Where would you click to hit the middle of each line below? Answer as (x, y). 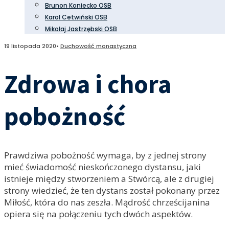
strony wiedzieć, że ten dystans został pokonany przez (112, 190)
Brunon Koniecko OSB (78, 5)
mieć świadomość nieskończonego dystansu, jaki (102, 167)
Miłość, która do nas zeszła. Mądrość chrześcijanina (107, 202)
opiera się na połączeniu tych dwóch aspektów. (98, 214)
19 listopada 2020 (30, 46)
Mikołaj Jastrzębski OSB (81, 29)
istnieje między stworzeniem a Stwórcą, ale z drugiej (109, 179)
